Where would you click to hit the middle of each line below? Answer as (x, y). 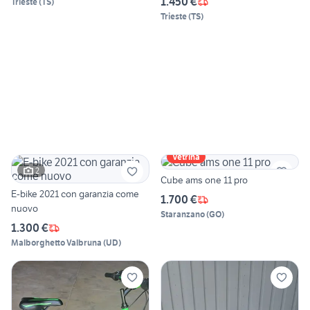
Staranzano (183, 215)
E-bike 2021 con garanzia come (75, 194)
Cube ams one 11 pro (204, 180)
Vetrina (186, 157)
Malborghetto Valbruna (56, 243)
